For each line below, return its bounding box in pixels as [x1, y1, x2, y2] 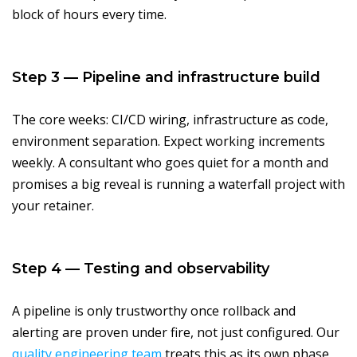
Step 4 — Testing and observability [12, 260, 269, 278]
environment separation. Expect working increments [12, 132, 325, 151]
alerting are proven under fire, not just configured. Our [12, 324, 339, 342]
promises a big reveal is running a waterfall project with [12, 175, 345, 194]
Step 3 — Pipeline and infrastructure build [12, 69, 320, 87]
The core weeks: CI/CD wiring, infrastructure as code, [12, 111, 328, 129]
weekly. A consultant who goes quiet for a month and [12, 154, 328, 172]
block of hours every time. [12, 6, 167, 24]
